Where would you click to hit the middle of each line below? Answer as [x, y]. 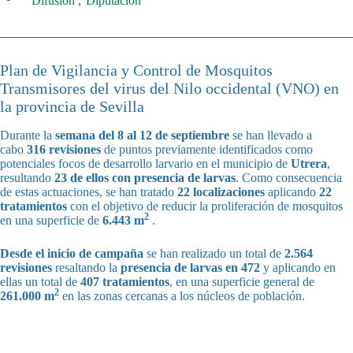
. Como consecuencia [289, 178]
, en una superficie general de [242, 282]
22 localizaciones [221, 192]
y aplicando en [299, 268]
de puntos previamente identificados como [207, 149]
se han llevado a [271, 135]
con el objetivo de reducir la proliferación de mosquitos [205, 206]
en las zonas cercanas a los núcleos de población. [184, 296]
